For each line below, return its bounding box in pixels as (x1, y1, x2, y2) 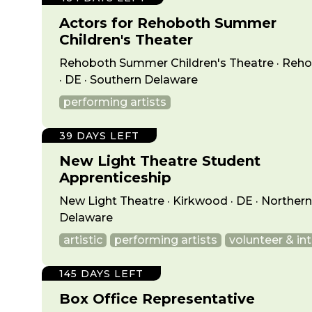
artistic (63, 233, 102, 247)
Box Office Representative (59, 290, 255, 307)
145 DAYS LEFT (59, 267, 143, 280)
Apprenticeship (59, 169, 171, 186)
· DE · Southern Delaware (59, 73, 198, 86)
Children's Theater (59, 31, 193, 48)
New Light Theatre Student (59, 153, 260, 169)
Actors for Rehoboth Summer (59, 15, 276, 31)
